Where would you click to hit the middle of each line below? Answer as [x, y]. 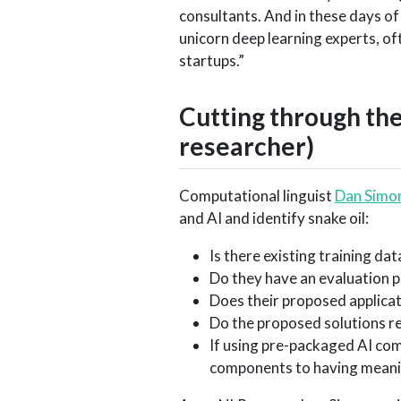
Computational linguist [257, 196]
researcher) [247, 145]
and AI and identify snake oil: [274, 218]
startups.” [212, 60]
